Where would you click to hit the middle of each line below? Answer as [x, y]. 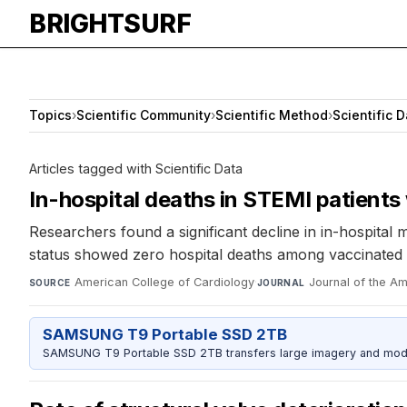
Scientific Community [144, 115]
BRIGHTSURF [110, 24]
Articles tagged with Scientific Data [136, 168]
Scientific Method [272, 115]
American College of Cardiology [164, 282]
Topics [50, 115]
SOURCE [50, 282]
